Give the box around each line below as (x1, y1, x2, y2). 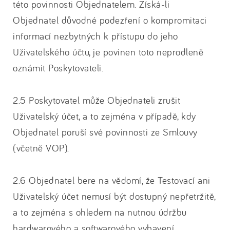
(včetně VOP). (13, 142, 69, 154)
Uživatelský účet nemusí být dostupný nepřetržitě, (13, 190, 216, 202)
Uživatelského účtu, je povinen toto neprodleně (13, 46, 203, 58)
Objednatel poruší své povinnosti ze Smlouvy (13, 126, 198, 138)
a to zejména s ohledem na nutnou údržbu (13, 206, 187, 218)
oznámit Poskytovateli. (13, 62, 103, 74)
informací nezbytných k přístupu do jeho (13, 30, 178, 42)
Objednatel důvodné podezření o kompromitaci (13, 14, 207, 26)
